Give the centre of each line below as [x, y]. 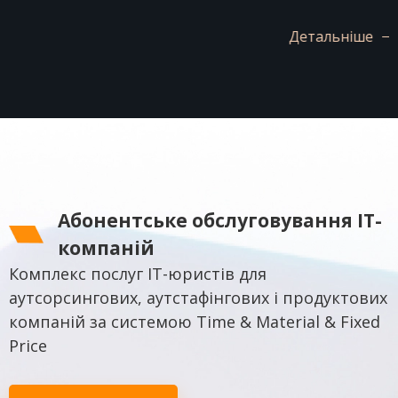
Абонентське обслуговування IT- [220, 220]
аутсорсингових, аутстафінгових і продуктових [198, 297]
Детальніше [302, 36]
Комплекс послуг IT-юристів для [138, 273]
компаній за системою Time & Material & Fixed [195, 321]
